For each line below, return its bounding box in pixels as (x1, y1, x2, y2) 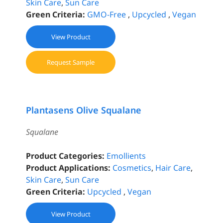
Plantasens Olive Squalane (26, 104, 142, 116)
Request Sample (47, 58, 95, 67)
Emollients (107, 150, 146, 162)
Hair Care (155, 162, 191, 174)
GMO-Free (87, 9, 126, 20)
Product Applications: (26, 162, 111, 174)
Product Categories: (26, 150, 105, 162)
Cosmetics (112, 162, 152, 174)
